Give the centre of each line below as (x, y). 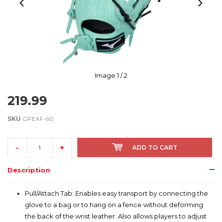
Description (29, 170)
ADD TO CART (155, 148)
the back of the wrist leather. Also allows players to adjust (116, 216)
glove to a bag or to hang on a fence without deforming (114, 205)
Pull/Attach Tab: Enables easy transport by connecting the (116, 194)
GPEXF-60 (37, 119)
